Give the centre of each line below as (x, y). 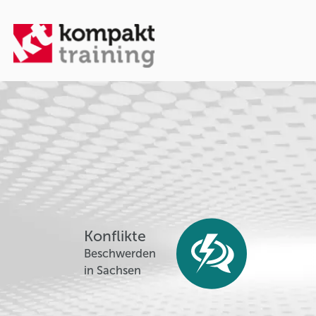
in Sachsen (113, 270)
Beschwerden (120, 253)
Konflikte (115, 236)
